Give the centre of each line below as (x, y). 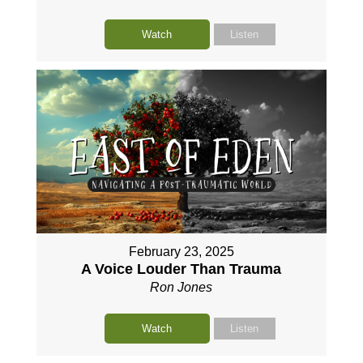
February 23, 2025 (181, 251)
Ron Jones (181, 287)
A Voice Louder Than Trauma (181, 269)
